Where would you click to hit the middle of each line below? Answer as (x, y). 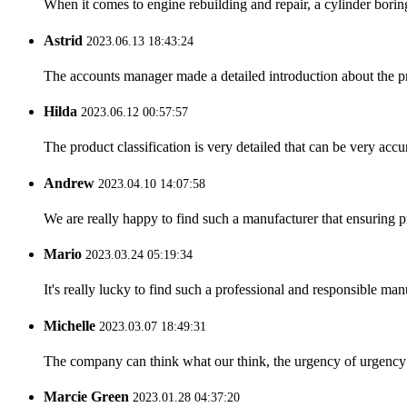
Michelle (69, 325)
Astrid (63, 40)
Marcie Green (86, 397)
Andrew (69, 183)
